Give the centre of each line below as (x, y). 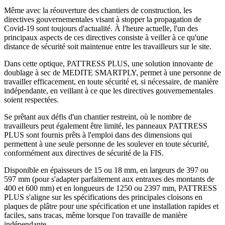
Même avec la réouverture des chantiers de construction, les (98, 10)
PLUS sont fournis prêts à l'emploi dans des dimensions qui (98, 135)
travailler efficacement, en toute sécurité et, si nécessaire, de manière (111, 81)
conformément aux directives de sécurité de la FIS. (84, 153)
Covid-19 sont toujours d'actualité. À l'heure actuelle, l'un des (101, 28)
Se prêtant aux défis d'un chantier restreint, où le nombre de (98, 117)
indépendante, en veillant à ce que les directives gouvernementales (108, 90)
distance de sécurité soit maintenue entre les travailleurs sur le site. (108, 46)
